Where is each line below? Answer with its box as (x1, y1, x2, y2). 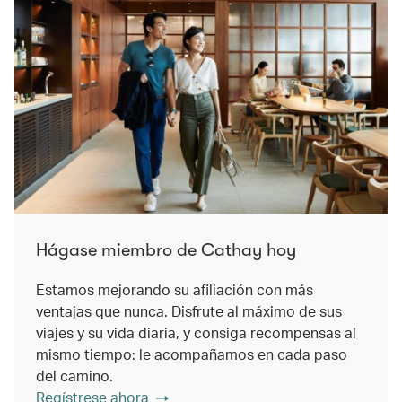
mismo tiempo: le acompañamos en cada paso (36, 344, 347, 363)
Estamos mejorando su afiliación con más (36, 279, 313, 299)
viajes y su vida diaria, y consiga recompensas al (36, 322, 356, 342)
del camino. (36, 365, 113, 385)
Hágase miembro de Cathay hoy (36, 239, 296, 260)
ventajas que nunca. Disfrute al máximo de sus (36, 301, 342, 320)
